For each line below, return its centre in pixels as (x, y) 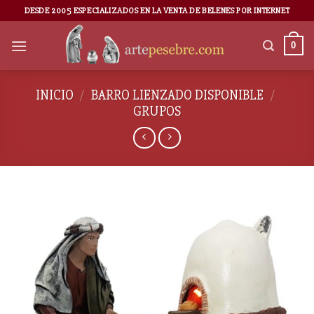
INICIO (54, 95)
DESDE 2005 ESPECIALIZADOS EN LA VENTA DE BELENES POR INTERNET (157, 11)
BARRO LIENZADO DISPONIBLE (177, 95)
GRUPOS (157, 111)
